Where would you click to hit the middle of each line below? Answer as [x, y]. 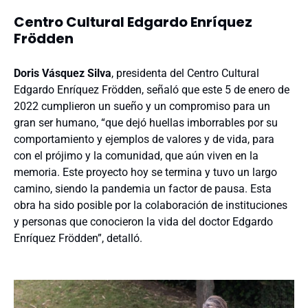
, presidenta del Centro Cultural [185, 73]
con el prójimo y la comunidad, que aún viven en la [136, 155]
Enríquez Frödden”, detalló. [78, 238]
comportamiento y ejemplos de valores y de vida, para [144, 139]
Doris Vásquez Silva [63, 73]
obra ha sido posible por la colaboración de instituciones [151, 205]
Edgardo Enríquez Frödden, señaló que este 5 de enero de [152, 89]
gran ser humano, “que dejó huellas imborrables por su [146, 122]
